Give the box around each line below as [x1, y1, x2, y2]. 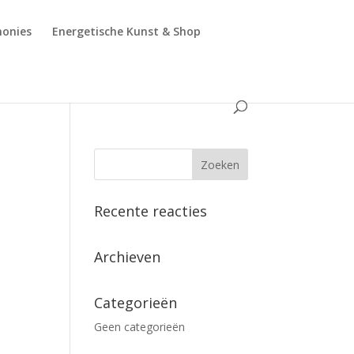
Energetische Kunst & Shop [52, 24, 201, 39]
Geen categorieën [94, 319, 186, 334]
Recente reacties [94, 201, 208, 220]
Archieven [94, 247, 161, 266]
